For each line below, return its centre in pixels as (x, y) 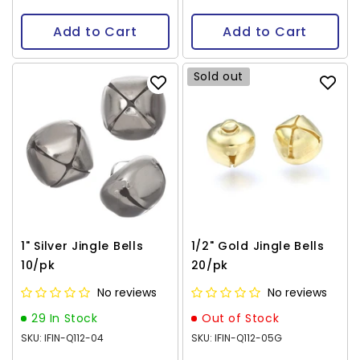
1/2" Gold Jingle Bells (258, 245)
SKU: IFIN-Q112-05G (236, 337)
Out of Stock (241, 318)
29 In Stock (65, 318)
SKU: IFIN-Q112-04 (62, 337)
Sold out (219, 76)
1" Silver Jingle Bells (82, 245)
